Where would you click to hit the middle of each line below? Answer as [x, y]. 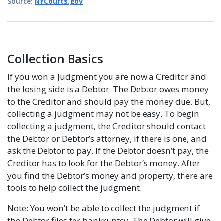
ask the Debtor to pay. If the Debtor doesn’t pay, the [108, 151]
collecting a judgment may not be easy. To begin [103, 114]
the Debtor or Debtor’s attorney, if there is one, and [107, 138]
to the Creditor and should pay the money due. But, [109, 101]
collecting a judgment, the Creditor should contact [107, 126]
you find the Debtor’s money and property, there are [110, 175]
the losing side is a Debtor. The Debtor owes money [108, 89]
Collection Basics [55, 58]
